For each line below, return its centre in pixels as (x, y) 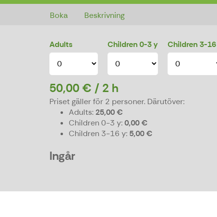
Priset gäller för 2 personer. (97, 101)
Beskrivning (104, 15)
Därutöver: (165, 101)
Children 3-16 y (97, 133)
